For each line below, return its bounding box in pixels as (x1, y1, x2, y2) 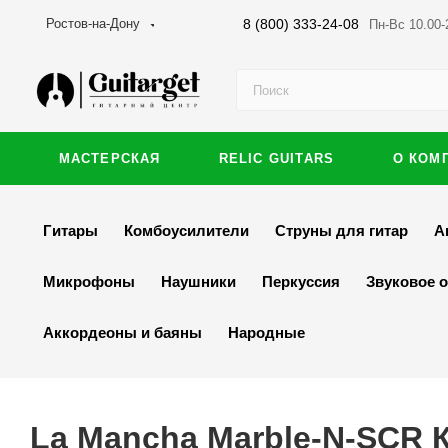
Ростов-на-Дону (46, 16, 140, 31)
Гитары (43, 222, 98, 239)
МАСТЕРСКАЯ (58, 151, 161, 166)
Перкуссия (262, 273, 340, 290)
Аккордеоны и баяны (43, 324, 202, 341)
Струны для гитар (275, 222, 408, 239)
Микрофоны (43, 273, 135, 290)
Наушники (161, 273, 236, 290)
